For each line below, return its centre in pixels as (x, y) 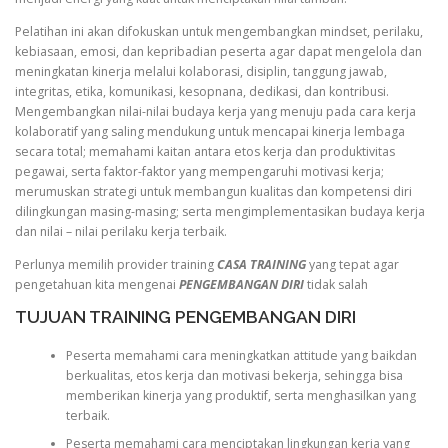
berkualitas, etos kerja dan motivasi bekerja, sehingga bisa (234, 375)
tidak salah (336, 285)
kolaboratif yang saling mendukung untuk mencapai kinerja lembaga (210, 131)
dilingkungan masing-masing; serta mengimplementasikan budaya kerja (220, 211)
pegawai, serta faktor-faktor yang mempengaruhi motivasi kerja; (199, 171)
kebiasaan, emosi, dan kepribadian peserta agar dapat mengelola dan (218, 51)
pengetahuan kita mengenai (97, 285)
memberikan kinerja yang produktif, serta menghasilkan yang (240, 395)
